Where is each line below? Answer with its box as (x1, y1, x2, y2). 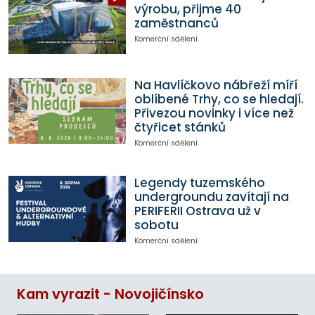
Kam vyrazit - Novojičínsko (17, 284, 204, 304)
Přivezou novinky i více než (134, 105, 294, 122)
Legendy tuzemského (134, 174, 265, 192)
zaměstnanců (134, 15, 219, 32)
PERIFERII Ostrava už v (134, 202, 261, 220)
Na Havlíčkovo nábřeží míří (134, 77, 297, 94)
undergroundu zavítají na (134, 188, 289, 206)
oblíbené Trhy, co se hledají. (134, 91, 304, 108)
